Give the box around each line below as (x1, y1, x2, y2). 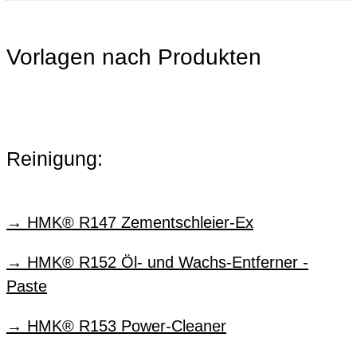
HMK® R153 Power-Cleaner (27, 316, 226, 335)
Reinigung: (6, 147, 103, 171)
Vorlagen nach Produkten (6, 44, 261, 69)
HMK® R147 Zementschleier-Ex (27, 213, 253, 231)
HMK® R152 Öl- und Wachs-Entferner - (27, 253, 308, 271)
